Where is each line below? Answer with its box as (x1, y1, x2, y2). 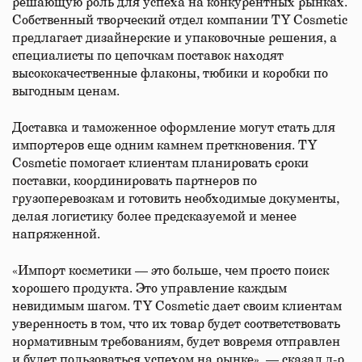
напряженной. (12, 228, 100, 241)
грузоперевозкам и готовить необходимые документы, (12, 192, 339, 205)
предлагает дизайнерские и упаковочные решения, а (12, 32, 337, 44)
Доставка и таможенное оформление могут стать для (12, 121, 335, 134)
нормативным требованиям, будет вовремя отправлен (12, 335, 340, 348)
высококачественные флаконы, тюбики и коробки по (12, 67, 328, 80)
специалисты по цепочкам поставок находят (12, 49, 284, 62)
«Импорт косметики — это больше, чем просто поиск (12, 264, 329, 277)
